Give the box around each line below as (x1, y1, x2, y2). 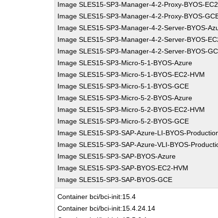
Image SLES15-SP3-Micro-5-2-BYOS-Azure (57, 94, 193, 102)
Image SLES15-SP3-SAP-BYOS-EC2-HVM (57, 164, 189, 172)
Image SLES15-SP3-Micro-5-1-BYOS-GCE (57, 82, 189, 90)
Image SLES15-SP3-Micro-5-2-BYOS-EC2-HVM (57, 106, 205, 113)
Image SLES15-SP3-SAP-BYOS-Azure (57, 152, 176, 160)
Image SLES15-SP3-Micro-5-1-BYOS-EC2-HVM (57, 71, 205, 78)
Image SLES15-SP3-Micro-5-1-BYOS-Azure (57, 59, 193, 67)
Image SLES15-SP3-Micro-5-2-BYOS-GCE (57, 117, 189, 125)
